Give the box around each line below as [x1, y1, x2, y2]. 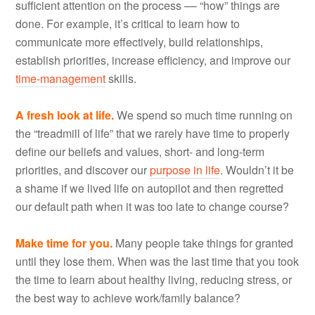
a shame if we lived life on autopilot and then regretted [15, 179, 284, 196]
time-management [15, 70, 106, 86]
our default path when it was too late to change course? [15, 198, 290, 214]
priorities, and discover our [15, 161, 150, 178]
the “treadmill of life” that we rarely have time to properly [15, 124, 290, 141]
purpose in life [150, 161, 221, 178]
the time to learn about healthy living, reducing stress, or [15, 271, 292, 288]
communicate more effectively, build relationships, [15, 33, 264, 50]
